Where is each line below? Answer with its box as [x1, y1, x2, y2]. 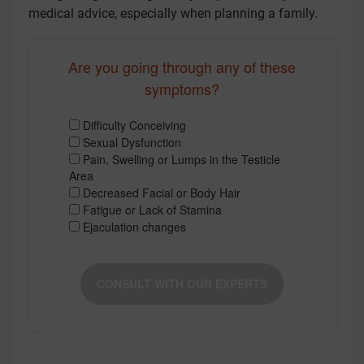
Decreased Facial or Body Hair [80, 184, 240, 201]
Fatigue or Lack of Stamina [80, 201, 222, 218]
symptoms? [145, 78, 219, 99]
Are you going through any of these [68, 56, 296, 77]
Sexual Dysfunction [80, 134, 181, 150]
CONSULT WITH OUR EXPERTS [97, 275, 267, 292]
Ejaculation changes [80, 219, 186, 235]
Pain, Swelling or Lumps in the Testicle [80, 151, 280, 167]
